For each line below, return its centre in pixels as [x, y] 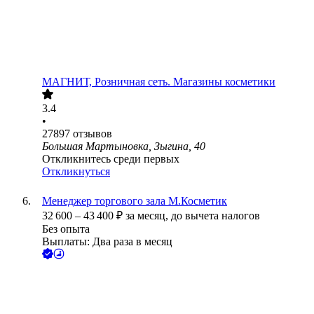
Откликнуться [76, 172]
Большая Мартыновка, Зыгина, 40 [124, 146]
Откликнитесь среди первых [111, 159]
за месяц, [148, 216]
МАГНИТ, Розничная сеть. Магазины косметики [159, 82]
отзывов [93, 134]
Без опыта [66, 229]
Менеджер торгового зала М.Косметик [135, 201]
